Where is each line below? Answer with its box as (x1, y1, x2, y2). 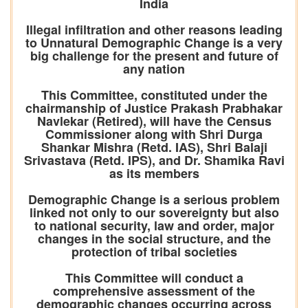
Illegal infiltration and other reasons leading (25, 21, 283, 39)
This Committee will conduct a (65, 269, 243, 287)
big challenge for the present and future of (30, 47, 278, 65)
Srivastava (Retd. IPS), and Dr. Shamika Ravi (23, 151, 285, 170)
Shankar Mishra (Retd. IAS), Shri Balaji (41, 138, 267, 157)
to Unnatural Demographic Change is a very (25, 34, 283, 52)
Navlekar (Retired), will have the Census (36, 112, 272, 131)
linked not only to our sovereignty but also (29, 203, 279, 222)
